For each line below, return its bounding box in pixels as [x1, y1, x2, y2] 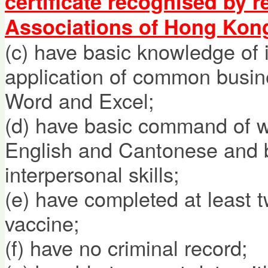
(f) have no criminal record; [5, 232, 248, 262]
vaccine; [5, 208, 80, 237]
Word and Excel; [5, 85, 154, 115]
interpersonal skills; [5, 159, 179, 188]
